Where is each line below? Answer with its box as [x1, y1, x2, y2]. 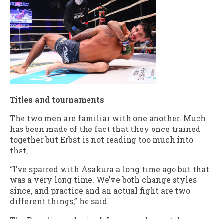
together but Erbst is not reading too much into [10, 134, 193, 145]
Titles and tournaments [10, 94, 104, 105]
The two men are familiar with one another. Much [10, 112, 206, 123]
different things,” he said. [10, 196, 109, 206]
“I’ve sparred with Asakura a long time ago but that [10, 163, 209, 174]
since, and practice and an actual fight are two [10, 185, 190, 196]
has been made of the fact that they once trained [10, 123, 200, 134]
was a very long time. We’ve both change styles [10, 174, 197, 185]
